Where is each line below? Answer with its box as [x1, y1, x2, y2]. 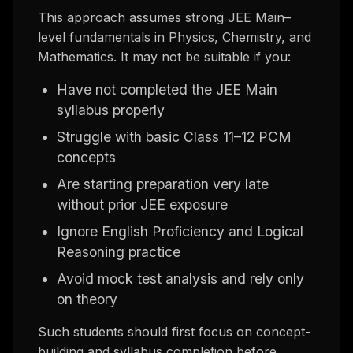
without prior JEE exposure [57, 195, 228, 213]
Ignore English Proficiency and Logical [57, 222, 303, 240]
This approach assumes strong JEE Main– [38, 9, 291, 25]
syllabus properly [57, 101, 165, 118]
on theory [57, 290, 117, 307]
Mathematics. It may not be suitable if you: [38, 48, 291, 65]
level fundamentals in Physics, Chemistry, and [38, 28, 311, 45]
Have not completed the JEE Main [57, 80, 277, 98]
